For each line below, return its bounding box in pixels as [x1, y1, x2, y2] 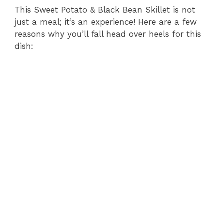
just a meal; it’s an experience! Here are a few [15, 16, 197, 27]
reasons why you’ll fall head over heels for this [15, 29, 201, 39]
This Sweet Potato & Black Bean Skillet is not [15, 4, 195, 15]
